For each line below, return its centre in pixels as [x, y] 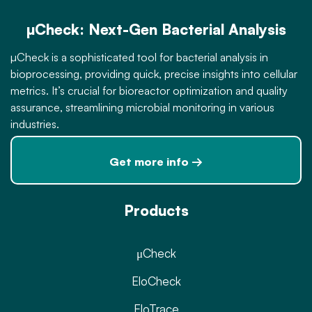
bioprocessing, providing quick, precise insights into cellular [154, 73]
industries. [35, 124]
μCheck [156, 253]
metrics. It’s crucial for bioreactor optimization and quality [149, 90]
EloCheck [156, 281]
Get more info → [156, 161]
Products [156, 210]
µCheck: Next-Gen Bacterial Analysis [156, 29]
